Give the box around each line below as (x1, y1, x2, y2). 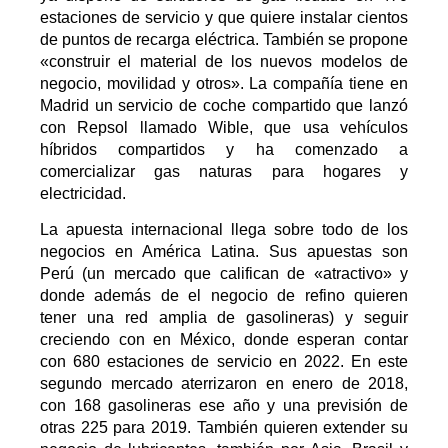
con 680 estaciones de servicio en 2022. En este (40, 352, 408, 370)
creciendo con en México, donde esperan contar (40, 330, 408, 348)
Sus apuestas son (269, 242, 408, 260)
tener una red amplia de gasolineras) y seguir (40, 308, 408, 326)
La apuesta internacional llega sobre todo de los (40, 220, 408, 238)
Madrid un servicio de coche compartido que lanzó (40, 96, 408, 114)
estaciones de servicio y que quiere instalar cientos (40, 8, 408, 26)
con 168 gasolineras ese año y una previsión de (40, 396, 408, 414)
